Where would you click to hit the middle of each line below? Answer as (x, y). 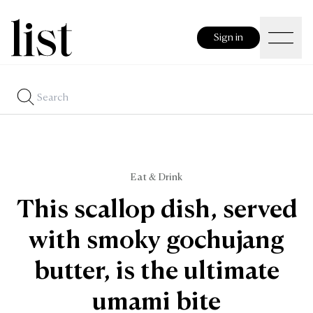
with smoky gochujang (156, 241)
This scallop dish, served (156, 211)
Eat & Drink (156, 177)
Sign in (228, 37)
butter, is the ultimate (156, 272)
